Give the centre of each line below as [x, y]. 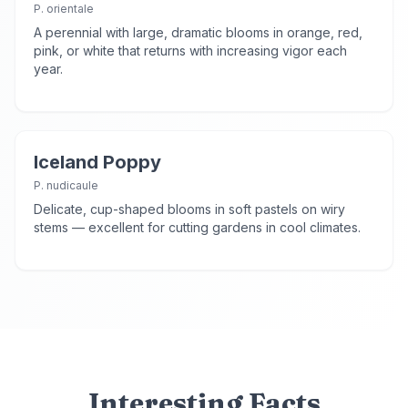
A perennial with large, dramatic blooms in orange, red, [198, 32]
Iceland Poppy [97, 162]
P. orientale [64, 9]
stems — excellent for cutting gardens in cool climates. [197, 227]
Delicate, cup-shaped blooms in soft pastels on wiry [189, 209]
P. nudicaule [66, 185]
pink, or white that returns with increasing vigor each [190, 51]
